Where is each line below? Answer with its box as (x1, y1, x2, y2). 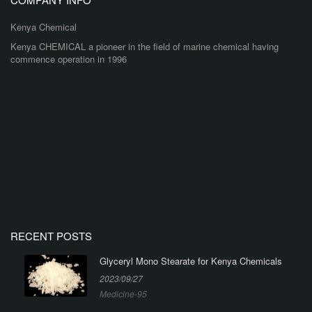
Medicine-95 (99, 287, 147, 299)
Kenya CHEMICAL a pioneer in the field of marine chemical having (10, 39, 279, 53)
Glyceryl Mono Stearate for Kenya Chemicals (99, 253, 282, 267)
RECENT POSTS (10, 228, 92, 243)
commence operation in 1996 (10, 52, 127, 65)
